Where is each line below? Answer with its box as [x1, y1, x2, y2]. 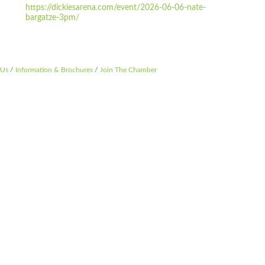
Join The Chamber [100, 66, 157, 73]
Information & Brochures [15, 66, 93, 73]
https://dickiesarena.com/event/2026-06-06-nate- [25, 4, 206, 12]
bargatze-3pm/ [25, 14, 80, 22]
